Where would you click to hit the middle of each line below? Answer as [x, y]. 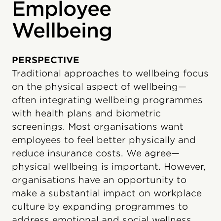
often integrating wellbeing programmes [107, 100]
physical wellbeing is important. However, [109, 166]
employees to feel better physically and [104, 140]
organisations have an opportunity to [99, 180]
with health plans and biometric [86, 113]
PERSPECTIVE [46, 60]
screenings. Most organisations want [98, 127]
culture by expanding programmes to [100, 206]
